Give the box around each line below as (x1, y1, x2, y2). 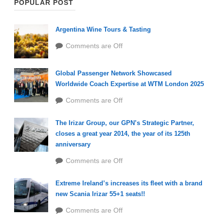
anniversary (55, 140, 91, 148)
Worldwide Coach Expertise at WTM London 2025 (55, 80, 204, 88)
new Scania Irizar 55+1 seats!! (55, 190, 145, 198)
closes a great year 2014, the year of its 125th (55, 129, 190, 137)
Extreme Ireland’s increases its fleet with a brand (55, 179, 202, 187)
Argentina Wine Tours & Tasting (55, 25, 151, 33)
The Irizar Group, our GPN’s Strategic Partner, (55, 119, 194, 127)
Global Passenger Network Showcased (55, 69, 172, 77)
